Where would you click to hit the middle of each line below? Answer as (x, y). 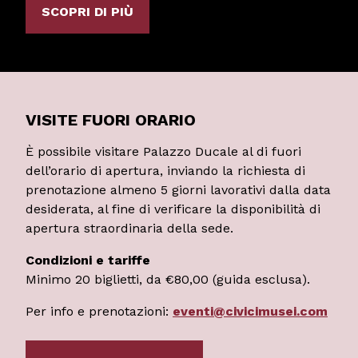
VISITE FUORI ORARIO (111, 119)
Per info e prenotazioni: (99, 311)
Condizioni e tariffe (88, 260)
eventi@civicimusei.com (250, 311)
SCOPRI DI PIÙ (88, 11)
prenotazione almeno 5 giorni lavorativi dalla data (178, 189)
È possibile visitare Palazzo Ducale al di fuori (163, 151)
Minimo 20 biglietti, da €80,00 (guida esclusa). (168, 279)
